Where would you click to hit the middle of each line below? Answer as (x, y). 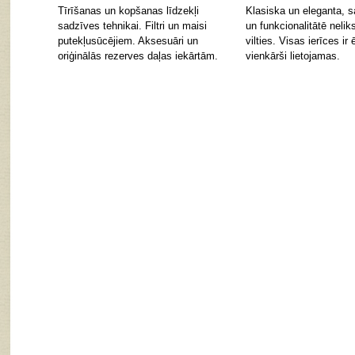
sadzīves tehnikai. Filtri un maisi (132, 26)
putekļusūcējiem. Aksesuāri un (128, 41)
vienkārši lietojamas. (293, 56)
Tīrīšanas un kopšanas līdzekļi (128, 11)
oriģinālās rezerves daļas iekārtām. (138, 56)
